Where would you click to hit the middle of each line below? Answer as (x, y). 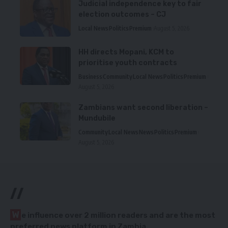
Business (90, 77)
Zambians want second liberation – (143, 108)
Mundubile (97, 119)
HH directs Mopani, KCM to (126, 52)
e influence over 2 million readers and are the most (118, 216)
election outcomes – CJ (122, 15)
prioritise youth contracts (128, 63)
